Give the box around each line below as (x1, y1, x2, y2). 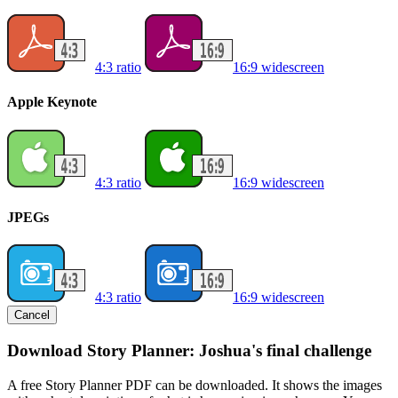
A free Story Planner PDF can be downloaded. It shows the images (7, 377, 382, 393)
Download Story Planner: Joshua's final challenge (7, 340, 371, 360)
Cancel (14, 308, 50, 322)
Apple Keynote (7, 94, 97, 110)
